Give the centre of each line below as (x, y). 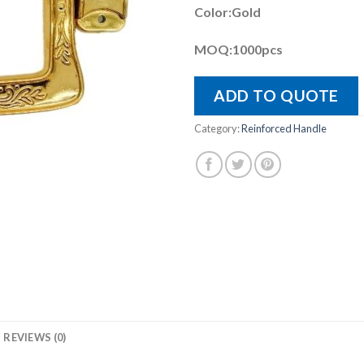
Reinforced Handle (284, 128)
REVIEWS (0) (35, 337)
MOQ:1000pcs (238, 49)
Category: (218, 128)
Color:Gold (227, 12)
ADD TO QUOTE (276, 95)
